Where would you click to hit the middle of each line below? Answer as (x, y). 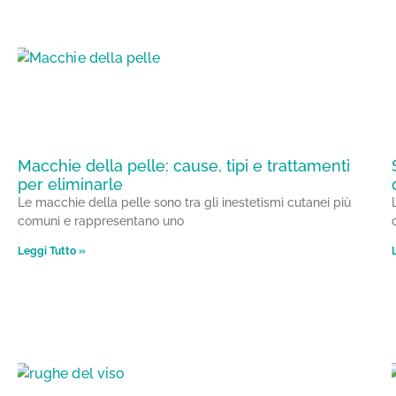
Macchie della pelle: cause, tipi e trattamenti (184, 166)
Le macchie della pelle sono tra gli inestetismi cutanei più (184, 203)
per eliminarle (70, 185)
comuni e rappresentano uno (101, 221)
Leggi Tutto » (52, 251)
